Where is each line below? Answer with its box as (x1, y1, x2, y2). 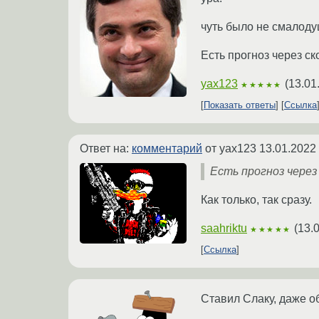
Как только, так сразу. (201, 194, 312, 206)
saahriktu (201, 222, 247, 235)
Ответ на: (80, 142, 132, 155)
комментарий (132, 142, 202, 155)
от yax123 (202, 142, 259, 155)
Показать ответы (204, 100, 276, 111)
